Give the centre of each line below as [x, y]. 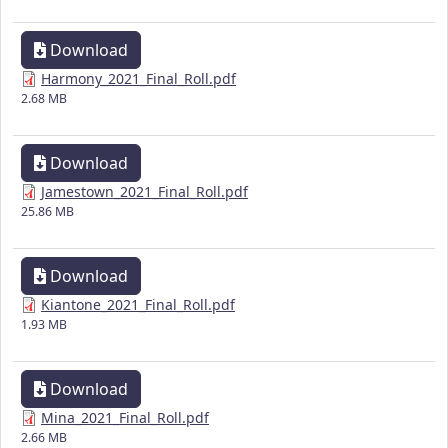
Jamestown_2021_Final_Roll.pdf [144, 192]
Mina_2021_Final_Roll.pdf [125, 418]
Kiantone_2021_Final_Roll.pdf [138, 305]
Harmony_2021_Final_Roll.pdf [138, 79]
